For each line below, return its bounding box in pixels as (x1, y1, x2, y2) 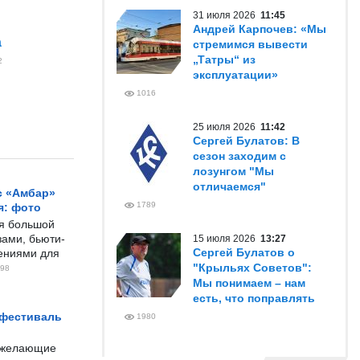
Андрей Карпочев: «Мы (193, 22, 326, 35)
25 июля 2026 (193, 121, 260, 133)
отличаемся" (193, 180, 266, 193)
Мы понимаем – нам (193, 276, 305, 289)
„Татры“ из (193, 53, 256, 66)
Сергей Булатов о (193, 246, 295, 259)
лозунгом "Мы (193, 165, 274, 178)
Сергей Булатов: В (193, 134, 300, 147)
